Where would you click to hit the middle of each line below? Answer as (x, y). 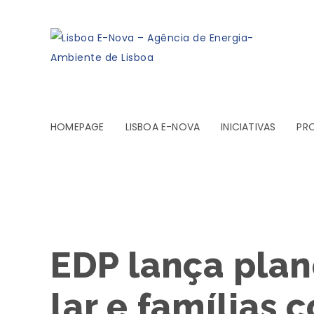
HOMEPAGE (77, 127)
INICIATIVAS (248, 127)
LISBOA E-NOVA (163, 127)
